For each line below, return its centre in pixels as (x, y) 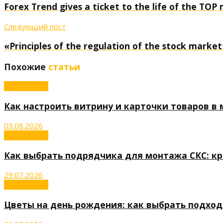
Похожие (26, 66)
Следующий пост (35, 26)
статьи (64, 66)
